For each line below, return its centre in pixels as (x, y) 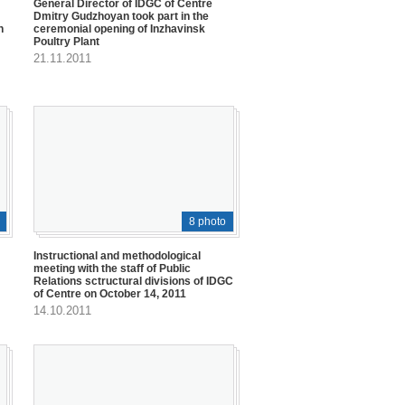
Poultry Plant (66, 42)
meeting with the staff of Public (112, 268)
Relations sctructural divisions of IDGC (133, 281)
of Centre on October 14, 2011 (110, 293)
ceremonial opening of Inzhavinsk (119, 29)
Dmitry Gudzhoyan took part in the (121, 17)
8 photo (207, 221)
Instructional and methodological (117, 255)
